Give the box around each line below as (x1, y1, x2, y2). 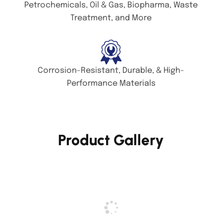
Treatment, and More (70, 14, 152, 23)
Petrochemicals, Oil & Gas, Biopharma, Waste (24, 1, 198, 10)
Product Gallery (58, 131, 164, 150)
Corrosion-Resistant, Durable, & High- (38, 66, 184, 75)
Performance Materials (66, 79, 156, 88)
